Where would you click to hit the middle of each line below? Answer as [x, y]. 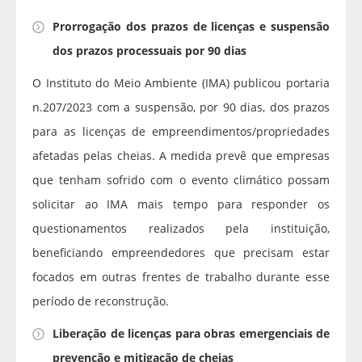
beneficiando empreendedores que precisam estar [181, 253]
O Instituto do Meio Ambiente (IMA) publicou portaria [181, 83]
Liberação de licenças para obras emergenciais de [191, 334]
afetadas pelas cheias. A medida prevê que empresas [181, 156]
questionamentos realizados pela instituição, [181, 229]
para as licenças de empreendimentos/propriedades [181, 132]
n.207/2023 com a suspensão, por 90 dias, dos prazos [181, 107]
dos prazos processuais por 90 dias [149, 51]
